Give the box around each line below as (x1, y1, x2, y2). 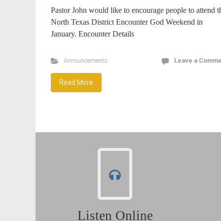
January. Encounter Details (51, 30, 134, 38)
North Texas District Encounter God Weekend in (51, 18, 203, 26)
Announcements (63, 57, 108, 64)
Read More (59, 78, 93, 86)
